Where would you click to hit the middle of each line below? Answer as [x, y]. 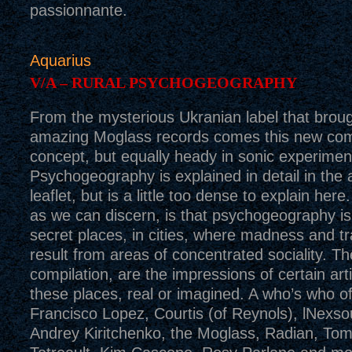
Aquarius [60, 60]
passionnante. [78, 10]
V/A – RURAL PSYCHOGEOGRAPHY [163, 82]
